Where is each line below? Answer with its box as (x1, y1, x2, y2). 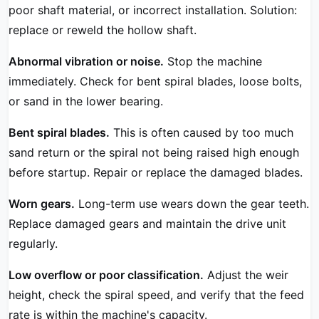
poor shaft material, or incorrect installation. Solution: (9, 3, 297, 18)
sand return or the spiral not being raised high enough (9, 145, 299, 160)
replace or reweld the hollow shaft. (9, 23, 197, 38)
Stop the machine (164, 54, 262, 69)
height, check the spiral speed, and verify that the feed (9, 288, 304, 303)
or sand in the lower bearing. (9, 94, 163, 109)
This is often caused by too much (110, 125, 293, 140)
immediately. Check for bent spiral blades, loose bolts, (9, 74, 302, 89)
